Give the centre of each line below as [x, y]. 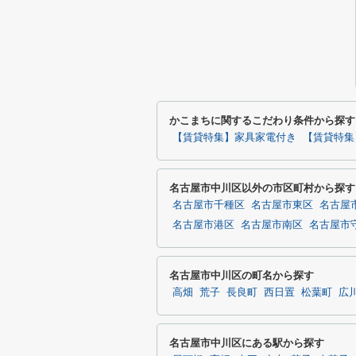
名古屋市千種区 [209, 205]
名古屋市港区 [203, 225]
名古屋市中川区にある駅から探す [247, 343]
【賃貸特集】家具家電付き [234, 137]
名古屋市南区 [272, 225]
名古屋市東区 [282, 205]
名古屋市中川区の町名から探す [242, 275]
